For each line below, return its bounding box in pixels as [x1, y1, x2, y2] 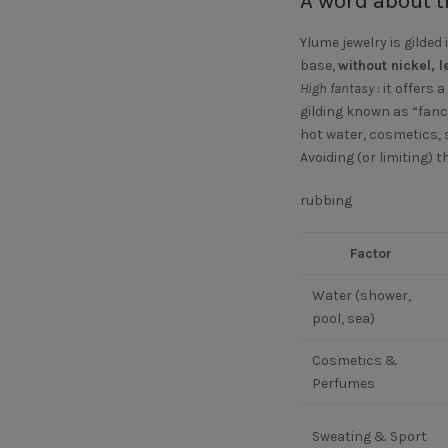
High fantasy [299, 80, 374, 97]
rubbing [299, 192, 352, 209]
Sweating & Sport [311, 428, 427, 445]
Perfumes [311, 375, 375, 392]
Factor [350, 245, 392, 262]
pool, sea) [311, 310, 375, 327]
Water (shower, [311, 287, 411, 304]
